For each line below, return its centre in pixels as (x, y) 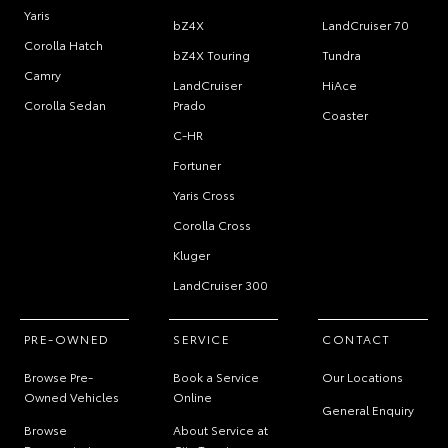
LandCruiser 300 (221, 284)
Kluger (192, 254)
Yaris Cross (204, 194)
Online (193, 396)
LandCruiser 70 (366, 24)
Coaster (345, 114)
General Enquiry (368, 409)
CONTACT (356, 338)
